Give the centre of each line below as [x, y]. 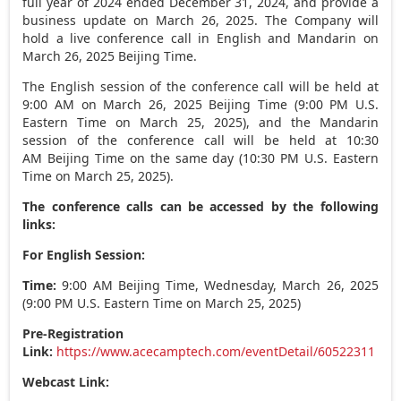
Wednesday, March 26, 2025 [291, 285]
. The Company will [316, 20]
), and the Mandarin [310, 122]
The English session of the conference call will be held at [200, 86]
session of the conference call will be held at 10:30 [200, 140]
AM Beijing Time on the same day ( [133, 158]
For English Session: [84, 254]
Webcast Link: [66, 381]
